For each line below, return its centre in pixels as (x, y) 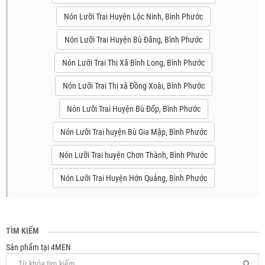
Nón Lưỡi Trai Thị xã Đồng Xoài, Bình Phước (133, 86)
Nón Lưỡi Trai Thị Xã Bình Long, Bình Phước (133, 63)
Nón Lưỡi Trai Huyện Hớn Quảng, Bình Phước (133, 178)
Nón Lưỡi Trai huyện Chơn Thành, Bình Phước (133, 155)
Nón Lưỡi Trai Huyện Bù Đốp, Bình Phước (133, 109)
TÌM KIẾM (22, 231)
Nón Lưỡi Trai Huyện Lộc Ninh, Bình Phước (133, 17)
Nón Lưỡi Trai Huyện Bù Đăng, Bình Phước (133, 40)
